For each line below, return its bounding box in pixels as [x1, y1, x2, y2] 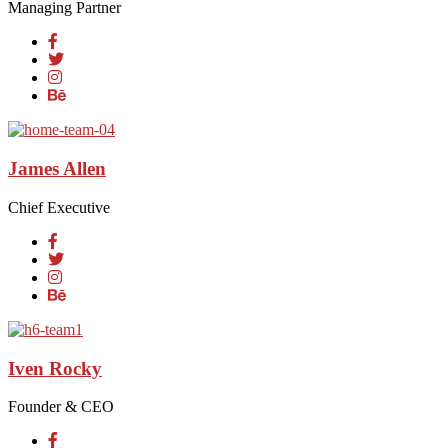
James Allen [8, 158, 106, 180]
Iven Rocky [8, 357, 102, 379]
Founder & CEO [8, 398, 114, 416]
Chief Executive [8, 198, 110, 216]
